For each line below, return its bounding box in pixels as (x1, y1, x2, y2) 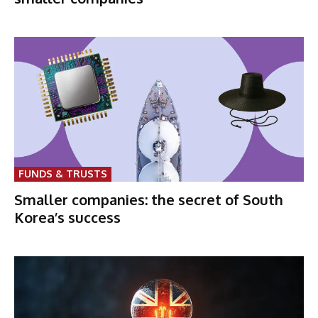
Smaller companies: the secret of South (14, 190, 283, 209)
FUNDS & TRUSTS (18, 167, 107, 180)
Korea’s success (14, 207, 124, 226)
